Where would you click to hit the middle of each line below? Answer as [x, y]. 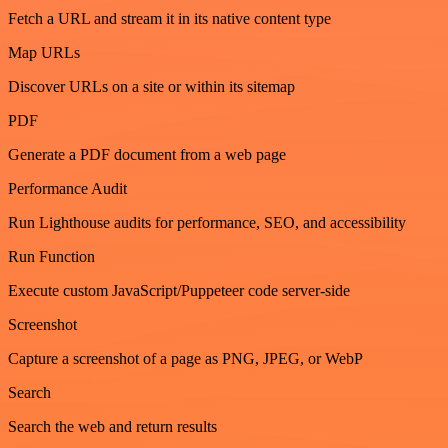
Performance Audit [67, 189]
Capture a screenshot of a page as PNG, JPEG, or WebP [185, 359]
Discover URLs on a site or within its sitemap [151, 87]
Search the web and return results [112, 427]
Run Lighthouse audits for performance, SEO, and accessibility [207, 223]
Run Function [51, 257]
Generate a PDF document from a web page [147, 155]
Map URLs [44, 53]
